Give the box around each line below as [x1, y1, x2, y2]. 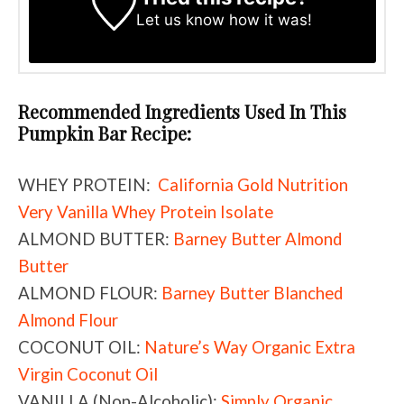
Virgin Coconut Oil [18, 363, 158, 384]
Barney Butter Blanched [161, 282, 343, 303]
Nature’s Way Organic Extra [144, 336, 355, 357]
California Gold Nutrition [158, 174, 348, 195]
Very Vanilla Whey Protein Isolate [18, 201, 273, 222]
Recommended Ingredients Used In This [18, 98, 346, 124]
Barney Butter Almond [173, 228, 342, 249]
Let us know [135, 11, 225, 30]
